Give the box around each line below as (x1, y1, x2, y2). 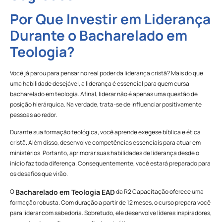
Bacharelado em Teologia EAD (15, 187, 115, 197)
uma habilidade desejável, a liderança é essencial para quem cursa (10, 79, 189, 88)
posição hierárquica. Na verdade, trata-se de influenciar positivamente (10, 100, 202, 109)
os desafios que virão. (10, 169, 68, 178)
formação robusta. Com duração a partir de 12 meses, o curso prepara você (10, 198, 211, 207)
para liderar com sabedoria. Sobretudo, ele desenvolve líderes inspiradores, (10, 209, 212, 218)
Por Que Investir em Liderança (10, 9, 211, 29)
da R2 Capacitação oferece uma (115, 187, 204, 196)
